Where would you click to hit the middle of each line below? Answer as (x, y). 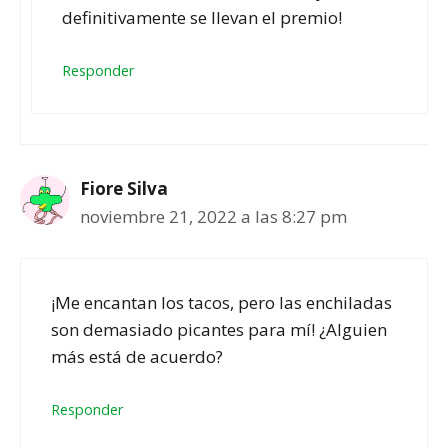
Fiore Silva (124, 189)
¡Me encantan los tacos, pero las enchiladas (221, 302)
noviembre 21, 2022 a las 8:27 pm (213, 217)
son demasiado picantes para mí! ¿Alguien (219, 329)
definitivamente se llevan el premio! (202, 17)
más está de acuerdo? (137, 356)
